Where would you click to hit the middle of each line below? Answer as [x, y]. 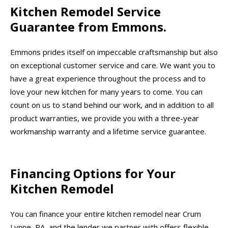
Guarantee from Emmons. [88, 27]
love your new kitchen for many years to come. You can [106, 91]
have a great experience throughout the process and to [108, 78]
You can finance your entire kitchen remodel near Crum [106, 213]
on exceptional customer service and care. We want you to [113, 65]
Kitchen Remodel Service [85, 12]
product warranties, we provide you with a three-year [105, 118]
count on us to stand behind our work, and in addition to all [112, 105]
